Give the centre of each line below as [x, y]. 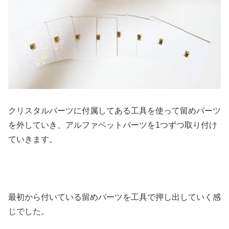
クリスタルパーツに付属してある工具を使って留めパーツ [114, 110]
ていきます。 [33, 139]
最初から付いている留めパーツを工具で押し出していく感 [114, 197]
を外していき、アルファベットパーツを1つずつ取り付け [113, 125]
